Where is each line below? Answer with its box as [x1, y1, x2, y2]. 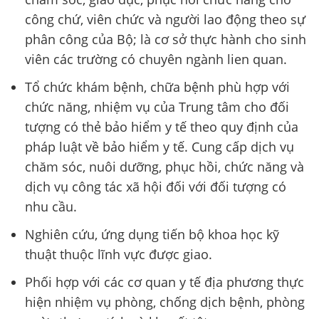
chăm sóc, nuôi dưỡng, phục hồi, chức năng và [25, 158, 304, 176]
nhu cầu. [25, 198, 77, 216]
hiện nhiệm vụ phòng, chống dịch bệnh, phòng [25, 293, 305, 310]
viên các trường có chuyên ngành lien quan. [25, 51, 287, 68]
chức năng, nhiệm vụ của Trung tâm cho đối [25, 98, 289, 116]
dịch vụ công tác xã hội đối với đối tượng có [25, 178, 286, 196]
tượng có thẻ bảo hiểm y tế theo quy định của [25, 118, 298, 136]
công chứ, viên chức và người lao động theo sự [25, 11, 305, 28]
